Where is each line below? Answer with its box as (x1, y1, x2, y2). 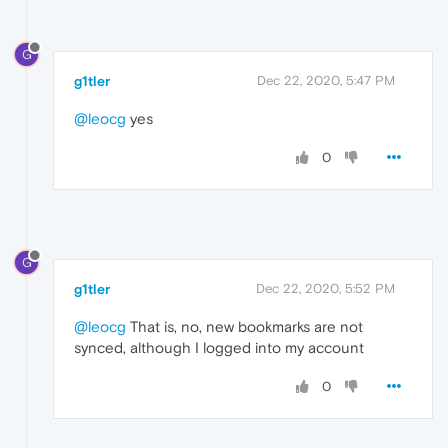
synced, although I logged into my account (74, 339, 364, 357)
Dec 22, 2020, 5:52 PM (256, 281, 395, 297)
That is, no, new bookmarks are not (126, 318, 363, 336)
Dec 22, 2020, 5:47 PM (257, 73, 395, 89)
